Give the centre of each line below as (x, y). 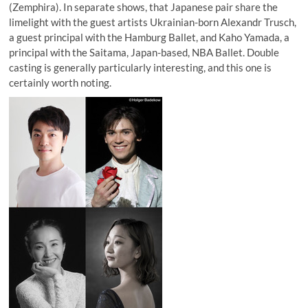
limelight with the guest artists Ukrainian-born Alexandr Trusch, (153, 22)
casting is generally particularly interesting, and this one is (141, 68)
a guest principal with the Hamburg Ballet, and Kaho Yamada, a (150, 37)
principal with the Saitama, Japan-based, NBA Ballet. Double (144, 53)
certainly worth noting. (60, 83)
